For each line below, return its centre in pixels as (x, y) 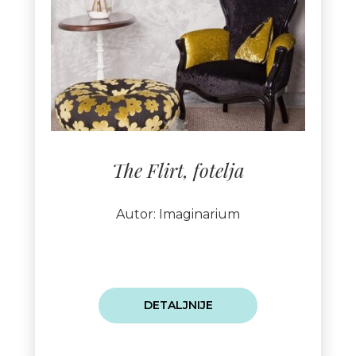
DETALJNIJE (178, 306)
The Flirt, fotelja (178, 170)
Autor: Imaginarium (178, 215)
